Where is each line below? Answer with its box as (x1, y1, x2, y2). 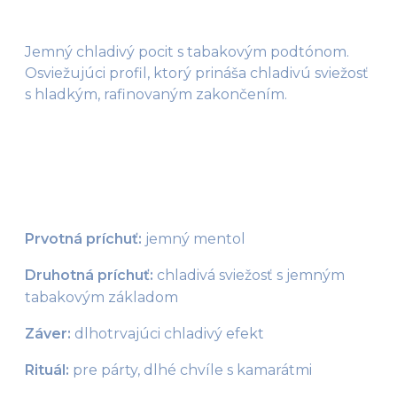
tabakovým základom (25, 288, 178, 306)
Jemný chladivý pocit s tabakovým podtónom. (25, 43, 349, 60)
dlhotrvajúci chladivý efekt (71, 324, 264, 342)
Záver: (25, 324, 71, 342)
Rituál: (25, 361, 73, 378)
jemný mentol (142, 230, 245, 247)
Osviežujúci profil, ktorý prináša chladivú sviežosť (25, 64, 369, 82)
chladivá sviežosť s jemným (153, 266, 345, 284)
